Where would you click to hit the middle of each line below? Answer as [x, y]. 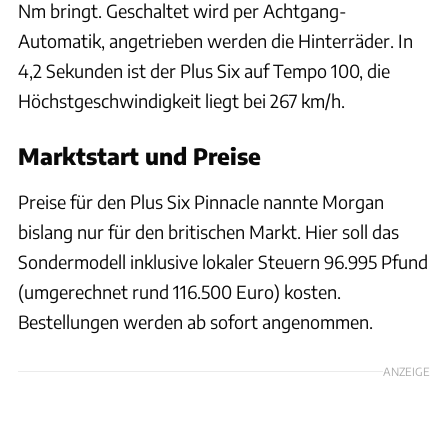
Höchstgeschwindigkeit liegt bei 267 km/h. [181, 100]
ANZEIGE [406, 370]
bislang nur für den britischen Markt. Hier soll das [208, 231]
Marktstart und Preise [139, 155]
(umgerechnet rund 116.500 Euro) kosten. [179, 291]
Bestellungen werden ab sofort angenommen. [195, 321]
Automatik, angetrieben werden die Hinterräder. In [215, 40]
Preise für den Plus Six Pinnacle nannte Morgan [201, 201]
